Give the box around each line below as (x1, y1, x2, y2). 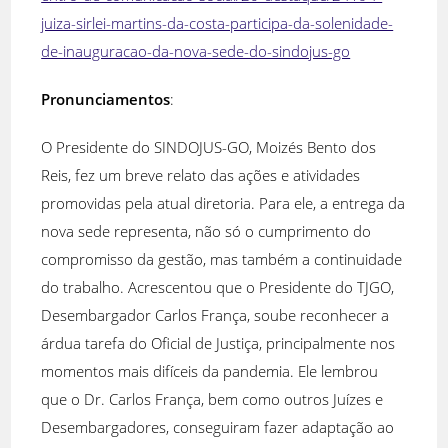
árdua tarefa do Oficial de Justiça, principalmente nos (41, 332, 396, 353)
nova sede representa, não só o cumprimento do (41, 220, 372, 241)
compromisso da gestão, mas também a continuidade (41, 248, 403, 269)
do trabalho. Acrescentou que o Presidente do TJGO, (41, 276, 395, 297)
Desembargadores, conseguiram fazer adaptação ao (41, 416, 395, 437)
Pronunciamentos (41, 88, 171, 109)
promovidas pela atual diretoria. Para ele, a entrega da (41, 192, 406, 213)
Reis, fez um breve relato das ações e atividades (41, 164, 361, 185)
